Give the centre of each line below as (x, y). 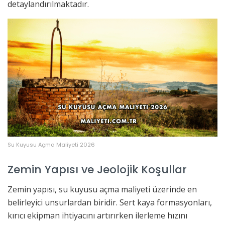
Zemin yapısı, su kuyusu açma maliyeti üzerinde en (102, 189)
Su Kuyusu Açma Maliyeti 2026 (51, 145)
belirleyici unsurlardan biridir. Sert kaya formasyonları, (110, 202)
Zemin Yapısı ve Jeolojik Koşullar (97, 170)
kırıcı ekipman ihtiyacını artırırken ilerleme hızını (97, 215)
